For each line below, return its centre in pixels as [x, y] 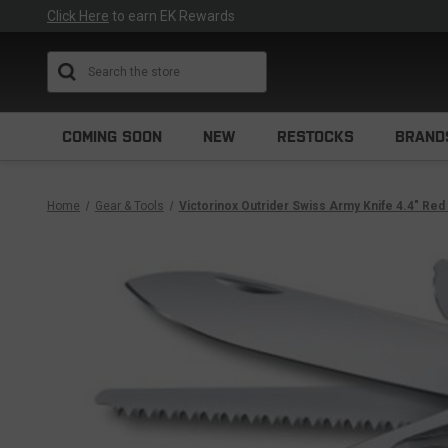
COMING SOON [112, 136]
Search [268, 61]
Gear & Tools [129, 206]
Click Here [78, 16]
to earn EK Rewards [172, 16]
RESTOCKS [315, 136]
